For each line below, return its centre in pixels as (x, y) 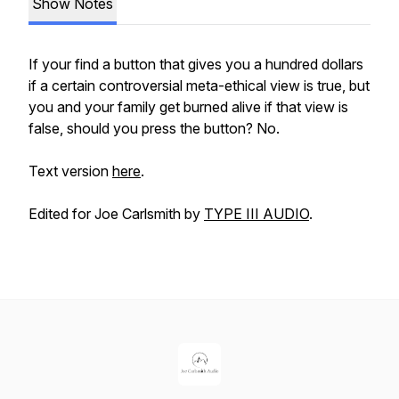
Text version (70, 171)
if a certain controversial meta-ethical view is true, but (199, 85)
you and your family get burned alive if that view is (188, 107)
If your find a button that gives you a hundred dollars (196, 64)
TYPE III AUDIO (256, 214)
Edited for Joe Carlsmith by (116, 214)
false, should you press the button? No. (154, 128)
